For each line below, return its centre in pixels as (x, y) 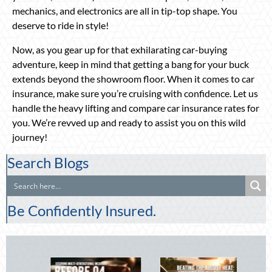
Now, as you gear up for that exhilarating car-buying (120, 49)
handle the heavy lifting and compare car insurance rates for (136, 107)
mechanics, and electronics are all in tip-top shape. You (125, 10)
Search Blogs (48, 162)
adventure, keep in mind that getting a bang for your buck (131, 64)
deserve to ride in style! (60, 25)
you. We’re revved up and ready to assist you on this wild (129, 122)
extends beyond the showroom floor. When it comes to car (133, 78)
